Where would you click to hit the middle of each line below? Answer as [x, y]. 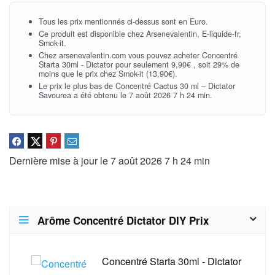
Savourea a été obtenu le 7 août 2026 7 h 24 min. [126, 95]
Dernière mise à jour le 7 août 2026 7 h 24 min [110, 161]
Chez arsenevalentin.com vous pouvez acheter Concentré [138, 55]
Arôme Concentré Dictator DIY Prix [123, 221]
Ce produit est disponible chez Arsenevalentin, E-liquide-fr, [140, 34]
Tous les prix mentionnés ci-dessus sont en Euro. [123, 21]
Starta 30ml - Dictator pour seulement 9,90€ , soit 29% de [139, 64]
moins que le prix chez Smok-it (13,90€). [108, 74]
